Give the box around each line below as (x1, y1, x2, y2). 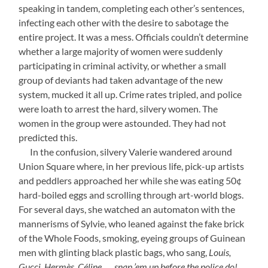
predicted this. (19, 132, 78, 143)
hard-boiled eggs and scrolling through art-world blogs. (19, 189, 244, 200)
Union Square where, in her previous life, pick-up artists (19, 160, 245, 172)
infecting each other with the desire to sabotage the (19, 17, 229, 28)
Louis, (209, 246, 232, 258)
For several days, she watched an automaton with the (19, 203, 236, 215)
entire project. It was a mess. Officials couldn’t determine (19, 31, 249, 42)
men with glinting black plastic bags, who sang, (19, 246, 209, 258)
